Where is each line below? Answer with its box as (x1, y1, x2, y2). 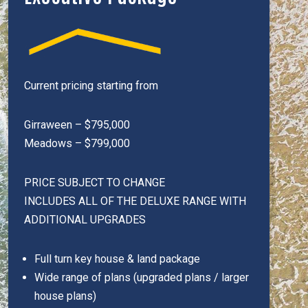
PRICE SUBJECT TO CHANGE (23, 176, 165, 189)
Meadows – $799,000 (23, 137, 130, 150)
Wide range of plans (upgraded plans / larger (34, 271, 249, 284)
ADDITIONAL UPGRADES (23, 213, 146, 226)
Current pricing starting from (23, 79, 158, 92)
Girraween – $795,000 (23, 118, 130, 131)
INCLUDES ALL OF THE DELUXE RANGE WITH (23, 195, 246, 208)
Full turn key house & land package (34, 252, 200, 265)
